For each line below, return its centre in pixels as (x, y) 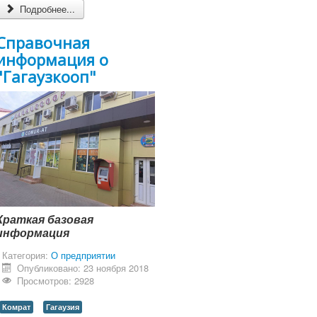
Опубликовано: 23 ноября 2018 (83, 267)
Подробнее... (46, 8)
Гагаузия (63, 306)
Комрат (16, 306)
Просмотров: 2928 (56, 280)
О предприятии (83, 255)
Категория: (27, 255)
